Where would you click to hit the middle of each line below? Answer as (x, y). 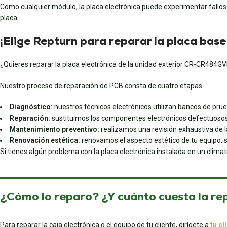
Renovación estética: (45, 140)
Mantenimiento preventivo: (54, 129)
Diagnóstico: (31, 107)
